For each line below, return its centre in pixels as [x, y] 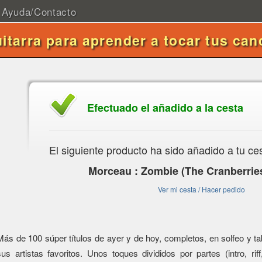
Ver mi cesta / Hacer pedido [201, 189]
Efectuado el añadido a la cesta [165, 108]
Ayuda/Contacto [39, 11]
